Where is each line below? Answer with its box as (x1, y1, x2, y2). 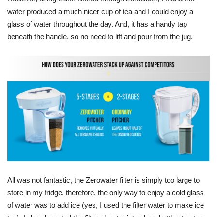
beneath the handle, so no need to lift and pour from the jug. (7, 32, 193, 41)
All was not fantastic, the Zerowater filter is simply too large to (7, 176, 200, 185)
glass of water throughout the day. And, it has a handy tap (7, 20, 187, 29)
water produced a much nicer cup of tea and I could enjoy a (7, 7, 193, 16)
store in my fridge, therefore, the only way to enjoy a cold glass (7, 188, 204, 197)
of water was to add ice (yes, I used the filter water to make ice (7, 201, 204, 210)
